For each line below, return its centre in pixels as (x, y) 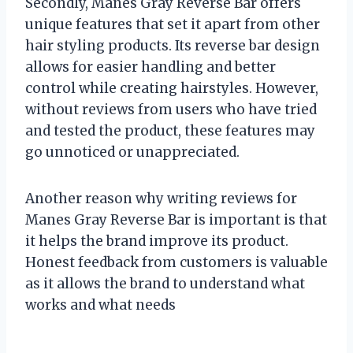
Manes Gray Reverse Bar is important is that (176, 219)
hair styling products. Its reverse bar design (173, 45)
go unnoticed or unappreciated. (132, 152)
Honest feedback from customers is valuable (176, 262)
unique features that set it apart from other (173, 24)
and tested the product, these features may (170, 130)
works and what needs (100, 305)
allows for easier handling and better (150, 67)
